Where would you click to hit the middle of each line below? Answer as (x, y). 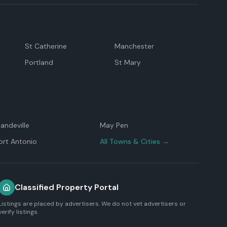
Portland (39, 62)
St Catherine (46, 46)
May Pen (114, 125)
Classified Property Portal (67, 187)
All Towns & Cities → (134, 141)
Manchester (135, 46)
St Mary (128, 62)
